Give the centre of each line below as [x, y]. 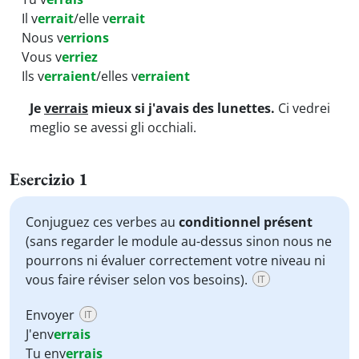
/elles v [117, 76]
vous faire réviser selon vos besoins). [138, 280]
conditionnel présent [246, 222]
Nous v [42, 38]
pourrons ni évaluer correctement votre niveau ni [175, 260]
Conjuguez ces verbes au [102, 222]
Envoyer [52, 315]
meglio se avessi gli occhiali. [113, 127]
